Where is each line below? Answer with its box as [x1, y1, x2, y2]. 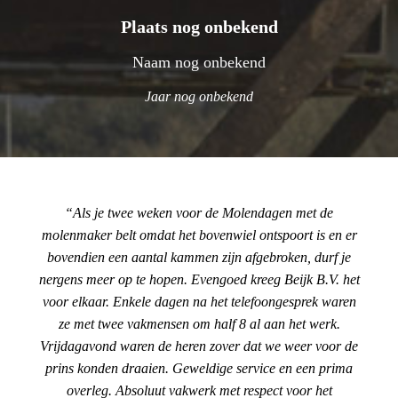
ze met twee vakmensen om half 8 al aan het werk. [58, 316, 340, 331]
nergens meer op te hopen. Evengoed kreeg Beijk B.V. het [38, 272, 360, 287]
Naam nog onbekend [132, 53, 267, 71]
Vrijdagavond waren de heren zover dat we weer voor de [40, 338, 358, 354]
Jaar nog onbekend [145, 89, 254, 104]
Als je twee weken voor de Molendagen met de [73, 205, 333, 220]
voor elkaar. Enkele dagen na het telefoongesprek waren [42, 294, 356, 309]
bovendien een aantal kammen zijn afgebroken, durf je [47, 250, 351, 265]
